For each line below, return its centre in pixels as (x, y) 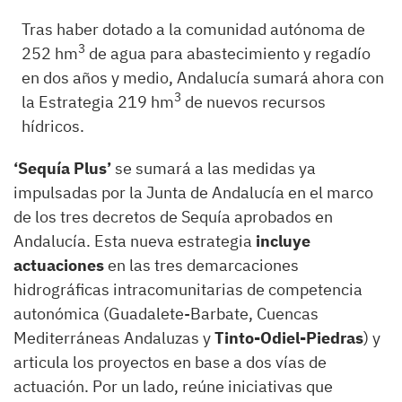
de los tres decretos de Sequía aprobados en (173, 216)
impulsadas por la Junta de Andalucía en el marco (193, 192)
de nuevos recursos (254, 101)
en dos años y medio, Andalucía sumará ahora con (203, 77)
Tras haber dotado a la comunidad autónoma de (194, 29)
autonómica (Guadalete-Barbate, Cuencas (166, 313)
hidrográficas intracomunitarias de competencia (188, 289)
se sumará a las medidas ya (215, 168)
